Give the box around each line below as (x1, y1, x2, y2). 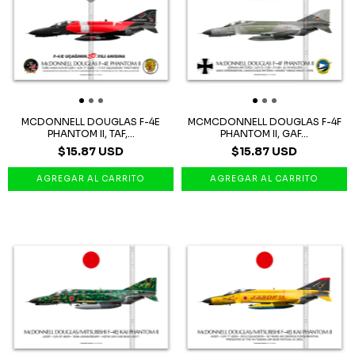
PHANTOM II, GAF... (220, 127, 308, 139)
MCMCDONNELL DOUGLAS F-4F (187, 115, 342, 128)
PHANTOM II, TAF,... (47, 127, 135, 139)
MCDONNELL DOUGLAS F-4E (21, 115, 160, 128)
